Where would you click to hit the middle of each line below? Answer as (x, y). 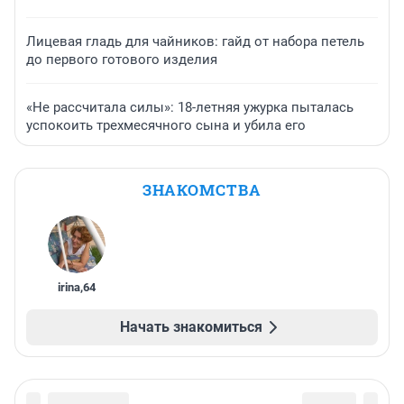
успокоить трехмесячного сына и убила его (166, 126)
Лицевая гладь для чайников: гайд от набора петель (195, 42)
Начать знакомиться (191, 327)
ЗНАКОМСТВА (202, 190)
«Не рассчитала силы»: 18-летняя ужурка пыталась (190, 108)
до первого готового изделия (122, 60)
